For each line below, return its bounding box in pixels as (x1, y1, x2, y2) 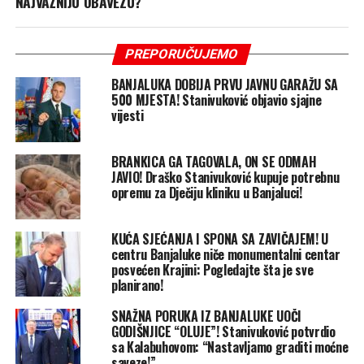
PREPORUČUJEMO (123, 46, 241, 63)
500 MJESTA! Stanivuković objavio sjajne (110, 90, 322, 110)
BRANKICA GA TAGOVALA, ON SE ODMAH (110, 152, 317, 172)
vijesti (110, 106, 144, 126)
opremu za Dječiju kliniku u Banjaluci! (110, 183, 302, 203)
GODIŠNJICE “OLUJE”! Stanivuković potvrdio (110, 322, 336, 342)
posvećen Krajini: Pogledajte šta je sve (110, 260, 314, 280)
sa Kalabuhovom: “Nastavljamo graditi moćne (110, 337, 349, 357)
